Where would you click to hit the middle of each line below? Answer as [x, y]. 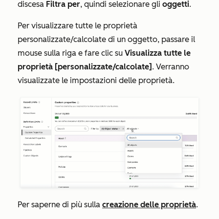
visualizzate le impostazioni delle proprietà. [96, 80]
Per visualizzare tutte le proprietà [77, 25]
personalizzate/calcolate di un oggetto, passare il [106, 39]
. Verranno [171, 66]
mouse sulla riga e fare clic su [71, 53]
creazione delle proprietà [149, 205]
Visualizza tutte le [158, 53]
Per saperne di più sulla [60, 205]
